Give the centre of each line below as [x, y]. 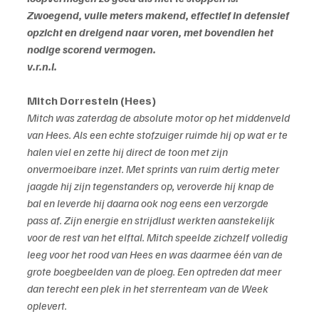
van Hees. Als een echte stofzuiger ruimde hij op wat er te [158, 135]
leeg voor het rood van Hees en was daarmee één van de [156, 255]
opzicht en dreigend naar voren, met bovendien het [151, 32]
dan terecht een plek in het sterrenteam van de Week [149, 289]
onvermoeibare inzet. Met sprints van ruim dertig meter [154, 169]
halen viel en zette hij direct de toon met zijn [129, 152]
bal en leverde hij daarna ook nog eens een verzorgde [149, 203]
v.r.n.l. [42, 67]
